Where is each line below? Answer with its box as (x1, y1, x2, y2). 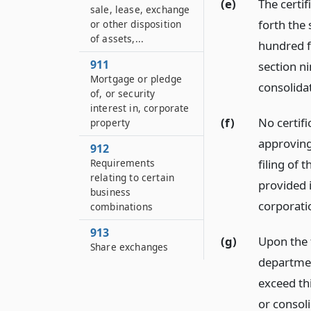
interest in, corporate (90, 101, 190, 115)
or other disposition (90, 17, 182, 31)
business (90, 185, 131, 199)
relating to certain (90, 171, 175, 184)
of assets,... (90, 32, 144, 45)
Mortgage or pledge (90, 72, 182, 85)
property (90, 116, 131, 129)
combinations (90, 200, 153, 213)
